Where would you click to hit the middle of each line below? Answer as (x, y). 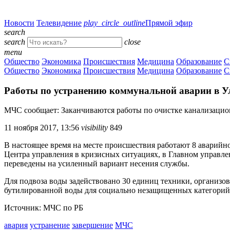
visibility (94, 128)
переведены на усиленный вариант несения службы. (97, 164)
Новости (19, 23)
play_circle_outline (114, 23)
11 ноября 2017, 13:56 (42, 128)
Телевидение (59, 23)
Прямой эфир (169, 23)
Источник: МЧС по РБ (44, 208)
